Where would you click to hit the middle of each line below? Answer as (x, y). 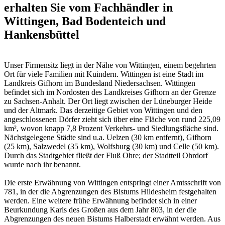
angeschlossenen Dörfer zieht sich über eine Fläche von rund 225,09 (112, 119)
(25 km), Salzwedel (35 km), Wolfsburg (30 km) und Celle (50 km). (111, 146)
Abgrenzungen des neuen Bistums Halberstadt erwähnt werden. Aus (112, 218)
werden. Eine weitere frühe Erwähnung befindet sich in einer (100, 200)
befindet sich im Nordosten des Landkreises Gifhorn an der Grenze (110, 92)
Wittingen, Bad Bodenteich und (85, 21)
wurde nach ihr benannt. (42, 164)
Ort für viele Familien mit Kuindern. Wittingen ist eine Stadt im (104, 74)
